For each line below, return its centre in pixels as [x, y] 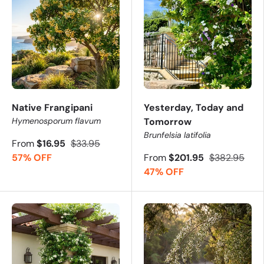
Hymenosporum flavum [56, 121]
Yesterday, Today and [194, 107]
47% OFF [164, 171]
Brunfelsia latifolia [177, 135]
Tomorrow [168, 121]
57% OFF [32, 157]
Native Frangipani [52, 107]
